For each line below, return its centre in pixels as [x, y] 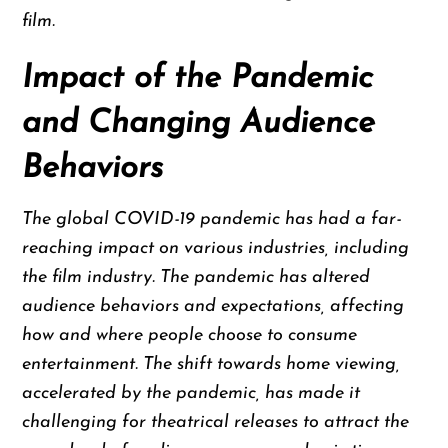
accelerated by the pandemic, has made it [191, 394]
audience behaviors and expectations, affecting [213, 307]
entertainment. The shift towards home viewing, [211, 365]
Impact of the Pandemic [198, 79]
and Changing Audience [199, 124]
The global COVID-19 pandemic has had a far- [212, 220]
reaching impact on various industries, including [216, 249]
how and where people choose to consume [190, 336]
